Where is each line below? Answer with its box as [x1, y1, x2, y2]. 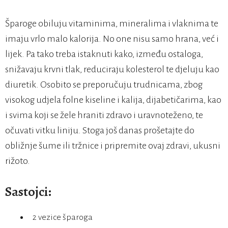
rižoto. [5, 156, 30, 166]
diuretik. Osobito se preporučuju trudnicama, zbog [5, 79, 203, 90]
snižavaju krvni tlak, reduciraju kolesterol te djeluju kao [5, 64, 219, 75]
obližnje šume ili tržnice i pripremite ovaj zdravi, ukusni [5, 140, 220, 151]
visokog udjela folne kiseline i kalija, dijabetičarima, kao [5, 95, 221, 105]
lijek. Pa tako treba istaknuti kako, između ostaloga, [5, 49, 203, 60]
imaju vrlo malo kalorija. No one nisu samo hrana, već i [5, 34, 219, 44]
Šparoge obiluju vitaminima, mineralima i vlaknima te [5, 18, 218, 29]
